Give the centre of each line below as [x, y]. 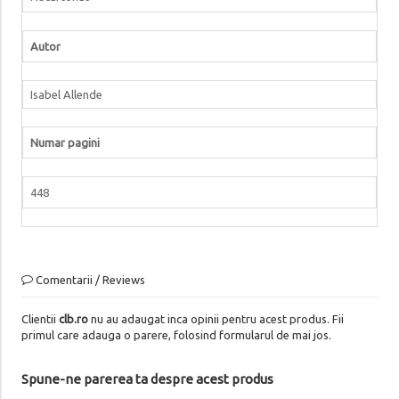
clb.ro [73, 318]
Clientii [40, 318]
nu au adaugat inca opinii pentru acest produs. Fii [216, 318]
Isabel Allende [66, 94]
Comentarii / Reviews [89, 279]
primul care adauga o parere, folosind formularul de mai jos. [176, 334]
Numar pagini [65, 142]
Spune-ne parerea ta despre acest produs [147, 379]
